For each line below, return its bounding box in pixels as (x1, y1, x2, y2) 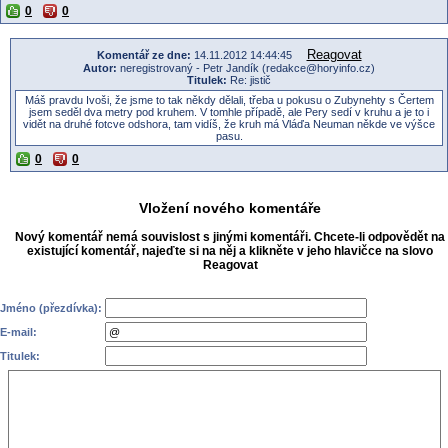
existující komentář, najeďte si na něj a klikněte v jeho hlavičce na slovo (27, 243, 433, 258)
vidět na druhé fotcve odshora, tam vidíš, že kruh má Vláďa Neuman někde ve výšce (23, 117, 435, 130)
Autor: (83, 61, 117, 74)
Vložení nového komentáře (139, 199, 321, 216)
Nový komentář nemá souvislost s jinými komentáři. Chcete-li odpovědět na (15, 229, 445, 244)
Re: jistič (227, 73, 271, 86)
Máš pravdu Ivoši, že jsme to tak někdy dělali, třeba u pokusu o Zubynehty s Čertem (24, 93, 434, 106)
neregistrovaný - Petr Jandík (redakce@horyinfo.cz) (117, 61, 375, 74)
